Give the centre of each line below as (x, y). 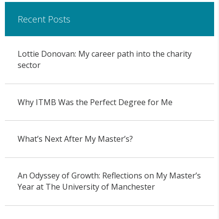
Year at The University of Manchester (86, 187)
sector (29, 65)
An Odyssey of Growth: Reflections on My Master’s (109, 176)
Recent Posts (44, 19)
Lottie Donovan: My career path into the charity (104, 54)
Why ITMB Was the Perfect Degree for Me (95, 102)
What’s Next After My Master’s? (75, 139)
